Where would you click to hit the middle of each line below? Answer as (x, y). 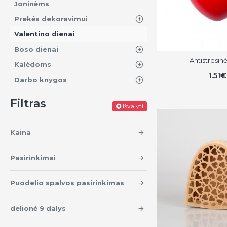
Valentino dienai (44, 34)
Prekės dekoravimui (51, 19)
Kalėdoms (33, 64)
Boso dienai (36, 49)
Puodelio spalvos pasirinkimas (67, 183)
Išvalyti (133, 106)
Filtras (28, 104)
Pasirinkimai (33, 158)
